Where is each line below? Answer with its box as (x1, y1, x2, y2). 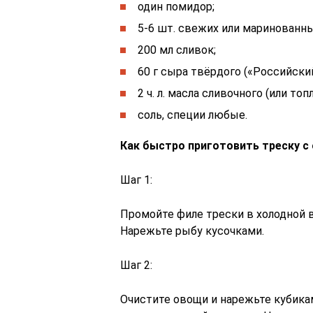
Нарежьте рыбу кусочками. (120, 224, 264, 238)
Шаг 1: (120, 173, 152, 187)
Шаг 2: (120, 259, 152, 272)
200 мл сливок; (138, 43, 216, 57)
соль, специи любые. (138, 108, 247, 122)
